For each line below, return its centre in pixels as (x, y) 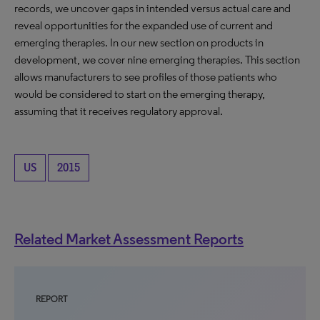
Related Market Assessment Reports (129, 239)
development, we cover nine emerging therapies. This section (157, 60)
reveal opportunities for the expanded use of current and (144, 25)
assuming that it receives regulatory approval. (119, 111)
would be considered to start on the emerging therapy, (140, 94)
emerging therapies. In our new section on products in (139, 42)
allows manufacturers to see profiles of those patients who (146, 77)
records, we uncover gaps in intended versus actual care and (152, 8)
